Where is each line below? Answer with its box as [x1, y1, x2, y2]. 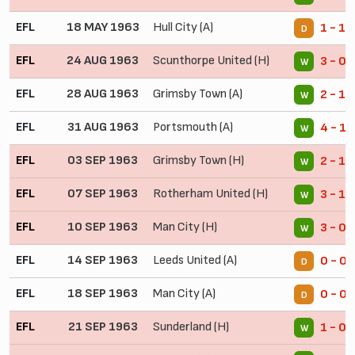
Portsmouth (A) [153, 119, 233, 135]
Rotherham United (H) [153, 185, 268, 201]
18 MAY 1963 [66, 19, 139, 35]
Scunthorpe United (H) [153, 52, 269, 68]
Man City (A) [153, 285, 216, 301]
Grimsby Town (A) [153, 86, 242, 101]
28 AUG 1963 [67, 86, 139, 101]
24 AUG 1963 [67, 52, 139, 68]
